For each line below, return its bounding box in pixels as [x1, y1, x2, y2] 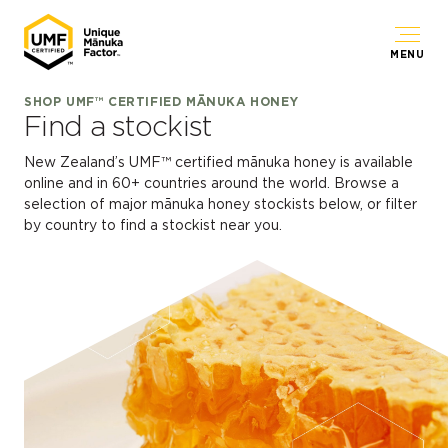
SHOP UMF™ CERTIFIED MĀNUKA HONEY [24, 94, 299, 109]
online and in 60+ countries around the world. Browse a [24, 175, 399, 191]
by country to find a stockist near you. [24, 217, 282, 233]
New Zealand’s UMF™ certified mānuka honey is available [24, 154, 413, 170]
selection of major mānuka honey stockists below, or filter [24, 196, 417, 212]
